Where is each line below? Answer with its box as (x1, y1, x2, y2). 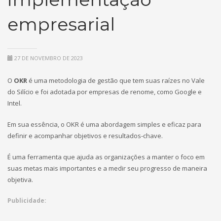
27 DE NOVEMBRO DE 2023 (13, 54, 83, 62)
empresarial (7, 13, 115, 35)
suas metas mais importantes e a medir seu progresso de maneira (7, 164, 207, 173)
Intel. (7, 99, 22, 108)
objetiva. (7, 175, 33, 184)
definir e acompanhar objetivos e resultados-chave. (7, 131, 163, 140)
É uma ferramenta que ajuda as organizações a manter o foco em (7, 152, 205, 161)
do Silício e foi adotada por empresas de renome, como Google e (7, 87, 202, 96)
